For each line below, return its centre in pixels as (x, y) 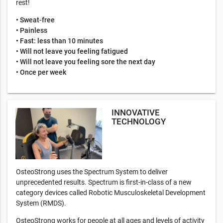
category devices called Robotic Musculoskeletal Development (111, 192)
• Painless (32, 31)
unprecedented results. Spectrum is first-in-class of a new (104, 182)
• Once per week (41, 72)
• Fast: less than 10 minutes (59, 41)
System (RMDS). (41, 203)
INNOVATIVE (136, 113)
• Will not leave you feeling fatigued (72, 52)
